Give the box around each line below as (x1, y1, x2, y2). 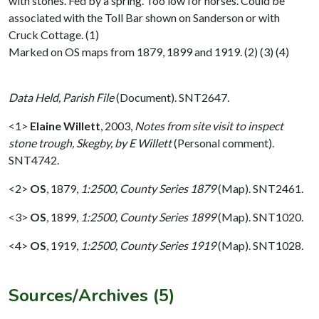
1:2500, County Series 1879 (80, 181, 216, 195)
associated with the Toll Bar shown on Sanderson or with (9, 10, 280, 24)
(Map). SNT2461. (216, 181, 303, 195)
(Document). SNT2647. (114, 90, 229, 104)
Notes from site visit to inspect (135, 118, 283, 132)
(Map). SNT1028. (216, 238, 303, 252)
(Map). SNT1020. (216, 209, 303, 224)
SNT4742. (9, 152, 59, 167)
